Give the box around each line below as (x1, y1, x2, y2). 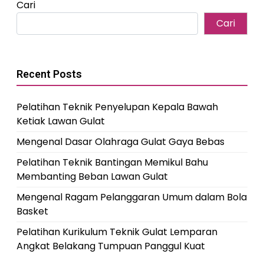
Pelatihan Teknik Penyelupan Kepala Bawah (16, 100, 218, 114)
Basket (16, 204, 48, 218)
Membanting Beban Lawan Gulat (16, 170, 168, 183)
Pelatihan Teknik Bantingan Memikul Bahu (16, 156, 208, 169)
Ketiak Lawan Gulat (16, 114, 105, 128)
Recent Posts (16, 68, 82, 80)
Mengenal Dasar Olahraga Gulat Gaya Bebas (16, 135, 225, 148)
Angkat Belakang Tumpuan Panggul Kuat (16, 239, 205, 253)
